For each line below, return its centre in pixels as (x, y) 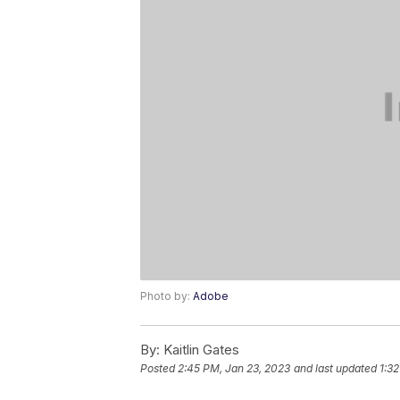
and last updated (335, 368)
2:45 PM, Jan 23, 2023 (234, 368)
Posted (159, 368)
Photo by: (167, 296)
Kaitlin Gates (200, 349)
